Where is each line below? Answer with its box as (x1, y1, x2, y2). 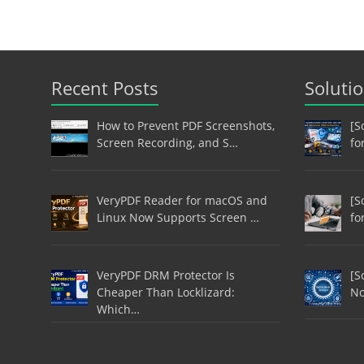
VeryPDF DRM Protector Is (96, 266, 235, 283)
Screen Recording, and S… (96, 135, 238, 151)
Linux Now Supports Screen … (96, 209, 259, 225)
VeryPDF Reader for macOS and (96, 192, 267, 208)
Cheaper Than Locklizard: (96, 284, 235, 300)
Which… (96, 301, 140, 317)
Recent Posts (51, 76, 158, 101)
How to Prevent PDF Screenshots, (96, 118, 275, 134)
